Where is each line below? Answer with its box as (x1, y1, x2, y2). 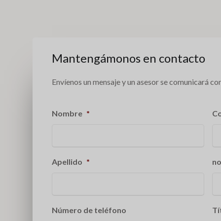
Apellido (52, 156, 82, 166)
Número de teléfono (52, 205, 126, 215)
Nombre (52, 108, 82, 118)
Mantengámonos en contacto (52, 50, 205, 65)
